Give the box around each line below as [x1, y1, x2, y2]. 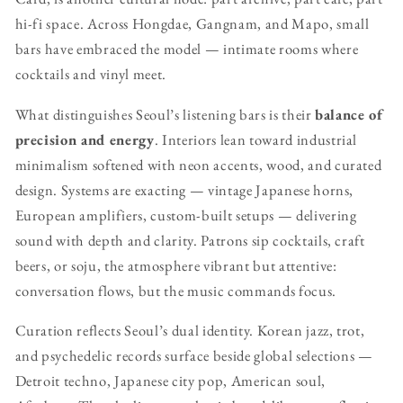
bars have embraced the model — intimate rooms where [14, 39, 359, 59]
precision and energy [14, 129, 155, 149]
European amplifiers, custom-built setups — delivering [14, 204, 357, 225]
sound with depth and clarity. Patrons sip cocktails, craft [14, 229, 365, 250]
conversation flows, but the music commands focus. [14, 280, 336, 300]
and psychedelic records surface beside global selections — [14, 345, 373, 366]
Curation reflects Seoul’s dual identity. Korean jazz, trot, [14, 320, 365, 341]
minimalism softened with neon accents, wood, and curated [14, 154, 382, 175]
